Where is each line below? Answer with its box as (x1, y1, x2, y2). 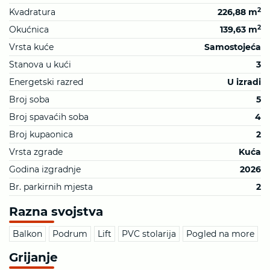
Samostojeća (204, 42, 261, 53)
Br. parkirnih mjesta (9, 181, 93, 193)
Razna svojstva (9, 204, 103, 219)
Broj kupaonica (9, 129, 73, 140)
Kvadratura (9, 7, 55, 18)
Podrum (52, 228, 87, 240)
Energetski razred (9, 77, 83, 88)
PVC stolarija (122, 228, 176, 240)
